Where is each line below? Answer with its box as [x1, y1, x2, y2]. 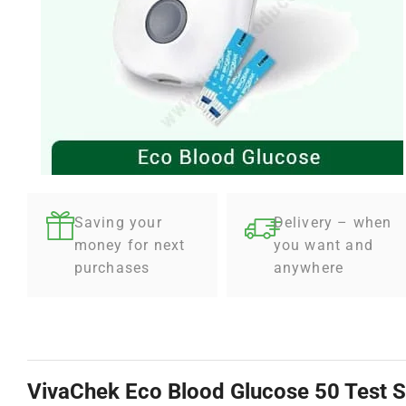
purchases [73, 258, 150, 276]
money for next [73, 236, 186, 254]
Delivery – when [273, 213, 392, 231]
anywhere [273, 258, 344, 276]
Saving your [73, 213, 162, 231]
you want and [273, 236, 373, 254]
